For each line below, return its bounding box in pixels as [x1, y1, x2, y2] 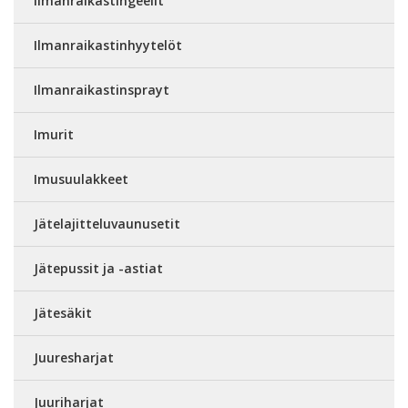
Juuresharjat [34, 349, 114, 366]
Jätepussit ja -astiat [34, 260, 163, 277]
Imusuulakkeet [34, 170, 128, 188]
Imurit [34, 126, 74, 143]
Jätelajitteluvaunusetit [34, 215, 180, 232]
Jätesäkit [34, 304, 92, 321]
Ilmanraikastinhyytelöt [34, 36, 182, 54]
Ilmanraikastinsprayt [34, 81, 169, 98]
